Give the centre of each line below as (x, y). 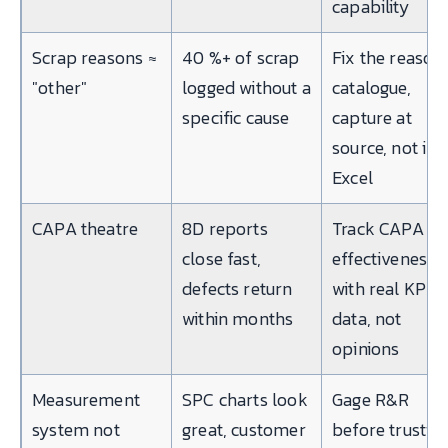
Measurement (86, 400)
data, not (367, 319)
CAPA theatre (85, 229)
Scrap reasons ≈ (94, 58)
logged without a (246, 88)
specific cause (236, 118)
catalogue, (371, 88)
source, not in (384, 148)
